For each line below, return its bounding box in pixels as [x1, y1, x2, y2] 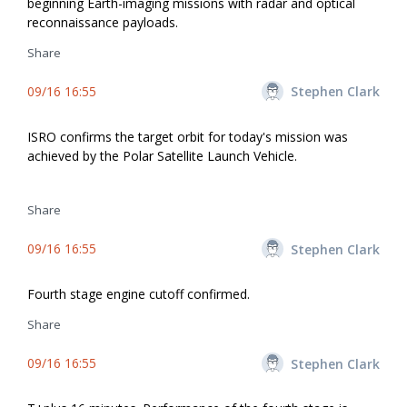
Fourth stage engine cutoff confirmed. [27, 285, 250, 303]
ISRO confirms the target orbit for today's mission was [27, 127, 348, 145]
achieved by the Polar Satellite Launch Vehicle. [27, 146, 297, 164]
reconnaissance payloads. [27, 13, 178, 31]
